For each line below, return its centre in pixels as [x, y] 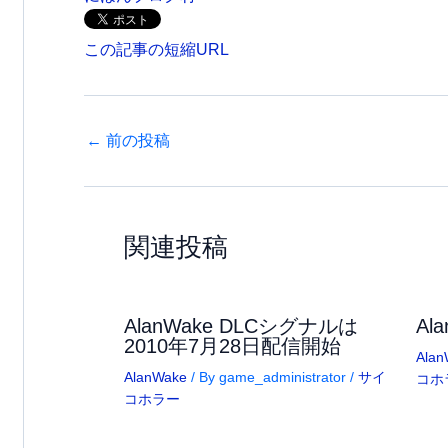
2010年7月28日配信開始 [232, 346]
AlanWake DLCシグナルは [241, 326]
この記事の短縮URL [156, 50]
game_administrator [284, 377]
